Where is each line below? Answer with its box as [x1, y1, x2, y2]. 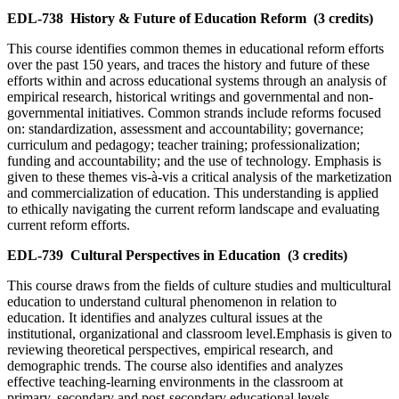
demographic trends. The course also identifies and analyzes [7, 358, 343, 374]
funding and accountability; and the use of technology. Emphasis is [7, 153, 381, 169]
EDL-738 [7, 11, 63, 27]
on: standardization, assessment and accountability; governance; [7, 121, 363, 137]
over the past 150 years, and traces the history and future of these [7, 57, 370, 73]
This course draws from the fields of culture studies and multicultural [7, 278, 391, 294]
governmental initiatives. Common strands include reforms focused [7, 105, 381, 121]
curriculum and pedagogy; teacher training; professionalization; [7, 137, 360, 153]
